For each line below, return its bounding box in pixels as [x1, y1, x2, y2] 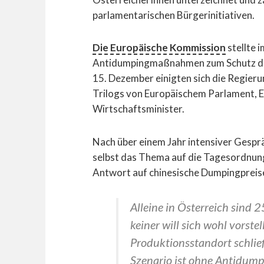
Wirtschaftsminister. [93, 103, 184, 115]
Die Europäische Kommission [93, 41, 226, 54]
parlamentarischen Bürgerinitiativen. [93, 8, 255, 21]
